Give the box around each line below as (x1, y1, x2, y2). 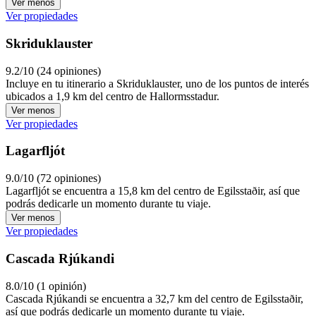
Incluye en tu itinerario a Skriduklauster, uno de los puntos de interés (6, 77, 309, 90)
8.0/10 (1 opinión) (6, 279, 86, 292)
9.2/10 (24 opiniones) (6, 64, 101, 77)
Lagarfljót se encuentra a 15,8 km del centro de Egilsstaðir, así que (6, 185, 300, 197)
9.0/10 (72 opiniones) (6, 172, 101, 185)
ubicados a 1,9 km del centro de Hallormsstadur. (6, 90, 219, 102)
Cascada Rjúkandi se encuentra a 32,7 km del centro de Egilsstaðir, (6, 292, 303, 305)
